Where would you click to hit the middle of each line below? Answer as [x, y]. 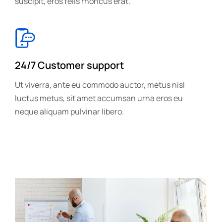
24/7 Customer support [69, 65]
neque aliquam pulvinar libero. [69, 111]
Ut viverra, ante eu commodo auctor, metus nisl [100, 85]
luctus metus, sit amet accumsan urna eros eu [99, 98]
